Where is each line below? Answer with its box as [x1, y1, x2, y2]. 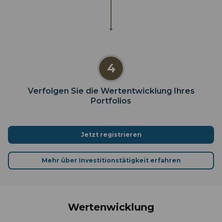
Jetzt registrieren [80, 130, 142, 138]
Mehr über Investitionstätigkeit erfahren [41, 156, 181, 164]
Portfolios [91, 96, 131, 106]
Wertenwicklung [68, 201, 154, 213]
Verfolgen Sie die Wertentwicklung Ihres [27, 86, 195, 96]
